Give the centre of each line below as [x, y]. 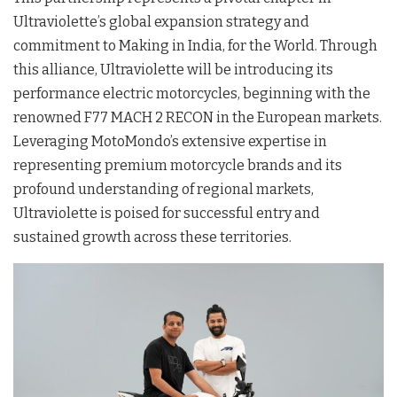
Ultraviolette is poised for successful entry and [167, 213]
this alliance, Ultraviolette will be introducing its [173, 69]
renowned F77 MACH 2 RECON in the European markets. [198, 117]
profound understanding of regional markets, [163, 189]
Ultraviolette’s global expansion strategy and [161, 21]
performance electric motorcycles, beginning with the [192, 93]
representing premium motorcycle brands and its [178, 165]
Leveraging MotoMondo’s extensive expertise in [170, 141]
